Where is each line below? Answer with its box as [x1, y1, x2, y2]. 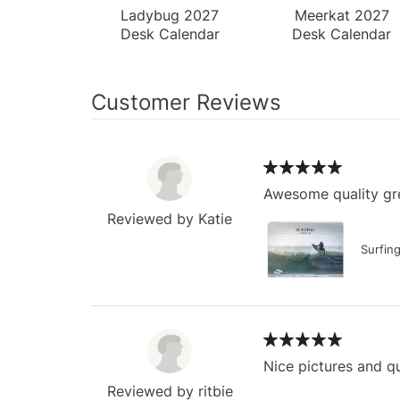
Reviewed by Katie [107, 209, 233, 228]
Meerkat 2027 [294, 5, 389, 24]
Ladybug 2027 [121, 5, 220, 24]
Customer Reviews [91, 88, 281, 115]
